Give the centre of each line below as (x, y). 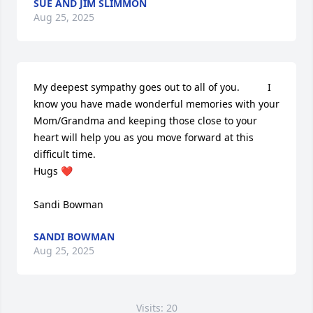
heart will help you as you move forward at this (144, 137)
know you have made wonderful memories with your (156, 104)
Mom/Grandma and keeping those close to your (145, 121)
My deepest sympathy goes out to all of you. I (152, 87)
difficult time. (67, 154)
